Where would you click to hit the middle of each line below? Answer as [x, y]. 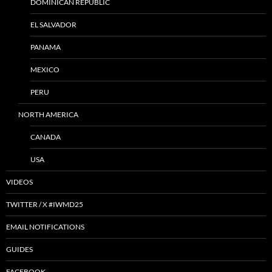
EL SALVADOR [53, 24]
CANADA [46, 137]
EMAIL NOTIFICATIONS [45, 226]
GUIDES [19, 249]
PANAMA [46, 47]
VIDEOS [19, 182]
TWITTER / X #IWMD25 [45, 204]
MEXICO [45, 69]
